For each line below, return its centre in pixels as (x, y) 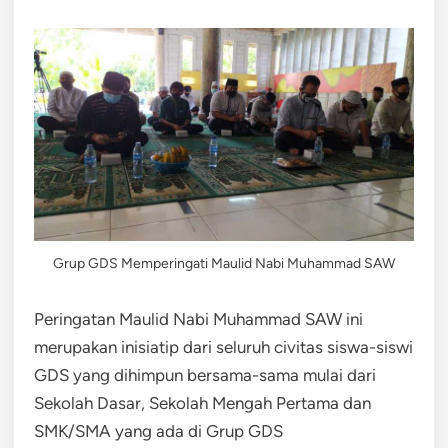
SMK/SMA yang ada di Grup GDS (158, 431)
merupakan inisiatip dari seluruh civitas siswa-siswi (223, 347)
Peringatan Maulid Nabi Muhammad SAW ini (198, 319)
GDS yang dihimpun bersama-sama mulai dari (205, 375)
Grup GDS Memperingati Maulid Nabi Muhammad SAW (224, 264)
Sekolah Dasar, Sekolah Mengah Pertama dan (202, 403)
